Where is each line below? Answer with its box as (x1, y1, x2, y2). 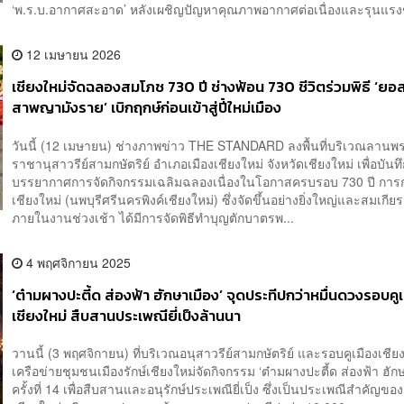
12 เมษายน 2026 (23, 45, 122, 64)
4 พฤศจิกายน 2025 (23, 252, 132, 271)
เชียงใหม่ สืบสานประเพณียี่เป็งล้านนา (12, 304, 242, 327)
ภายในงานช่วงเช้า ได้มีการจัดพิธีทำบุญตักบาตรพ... (12, 207, 295, 226)
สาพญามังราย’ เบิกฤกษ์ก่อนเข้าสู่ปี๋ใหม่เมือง (12, 96, 282, 120)
